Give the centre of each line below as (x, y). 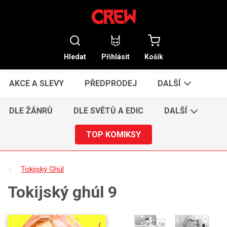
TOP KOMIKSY (113, 134)
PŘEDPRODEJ (111, 83)
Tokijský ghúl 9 (62, 192)
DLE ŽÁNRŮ (31, 111)
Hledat (75, 56)
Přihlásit (115, 56)
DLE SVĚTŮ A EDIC (109, 111)
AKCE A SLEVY (37, 83)
